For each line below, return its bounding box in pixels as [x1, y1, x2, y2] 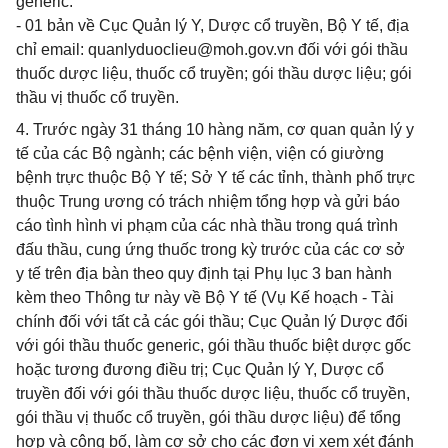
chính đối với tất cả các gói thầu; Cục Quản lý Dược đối [16, 313, 408, 330]
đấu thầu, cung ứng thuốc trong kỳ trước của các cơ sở [16, 241, 405, 258]
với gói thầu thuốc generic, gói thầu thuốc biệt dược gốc [16, 337, 411, 354]
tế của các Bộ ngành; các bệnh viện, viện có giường [16, 145, 384, 162]
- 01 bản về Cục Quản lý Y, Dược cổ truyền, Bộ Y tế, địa [16, 17, 409, 34]
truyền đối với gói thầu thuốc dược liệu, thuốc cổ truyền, [16, 385, 410, 402]
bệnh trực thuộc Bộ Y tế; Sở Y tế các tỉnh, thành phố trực [16, 169, 415, 186]
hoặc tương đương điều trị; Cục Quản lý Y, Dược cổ [16, 361, 384, 378]
